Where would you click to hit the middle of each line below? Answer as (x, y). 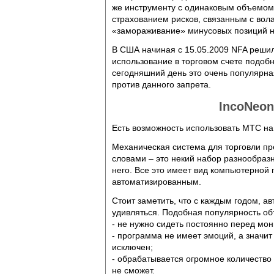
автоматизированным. (157, 182)
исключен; (132, 247)
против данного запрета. (161, 84)
